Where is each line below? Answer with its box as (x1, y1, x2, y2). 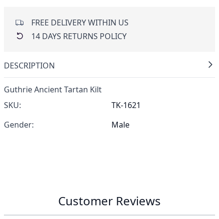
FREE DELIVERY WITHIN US (31, 17, 129, 28)
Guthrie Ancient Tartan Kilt (4, 84, 102, 95)
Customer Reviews (58, 193, 161, 209)
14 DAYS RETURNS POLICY (31, 31, 127, 42)
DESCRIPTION (4, 60, 55, 71)
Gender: (4, 119, 34, 130)
